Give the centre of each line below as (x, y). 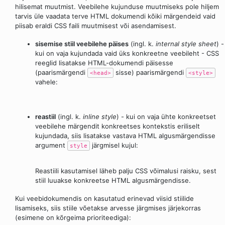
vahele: (46, 82)
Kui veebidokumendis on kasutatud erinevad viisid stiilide (104, 198)
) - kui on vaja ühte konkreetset (166, 116)
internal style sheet (186, 44)
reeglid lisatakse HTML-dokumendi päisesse (104, 63)
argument (51, 145)
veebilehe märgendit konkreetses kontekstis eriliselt (118, 126)
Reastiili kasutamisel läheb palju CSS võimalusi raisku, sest (126, 171)
